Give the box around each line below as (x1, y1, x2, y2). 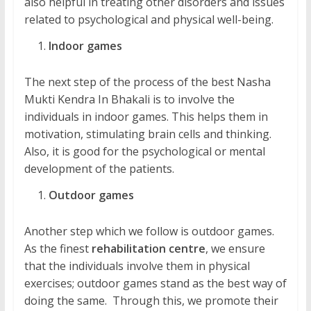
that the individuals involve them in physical (24, 258, 250, 274)
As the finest (24, 241, 92, 257)
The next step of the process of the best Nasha (24, 74, 271, 90)
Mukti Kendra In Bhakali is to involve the (24, 92, 235, 108)
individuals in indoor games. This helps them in (24, 109, 268, 125)
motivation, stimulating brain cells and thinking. (24, 126, 271, 142)
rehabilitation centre (91, 241, 205, 257)
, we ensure (205, 241, 265, 257)
